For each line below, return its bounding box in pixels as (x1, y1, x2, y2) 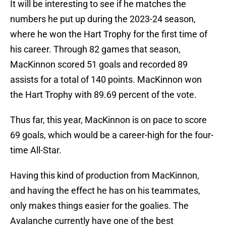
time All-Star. (10, 145, 62, 156)
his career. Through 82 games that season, (10, 44, 181, 55)
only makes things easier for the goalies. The (10, 200, 189, 211)
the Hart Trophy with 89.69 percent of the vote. (10, 89, 197, 100)
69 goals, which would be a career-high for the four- (10, 130, 213, 141)
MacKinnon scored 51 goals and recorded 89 (10, 59, 188, 70)
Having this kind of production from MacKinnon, (10, 170, 199, 181)
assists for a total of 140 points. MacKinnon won (10, 74, 202, 85)
